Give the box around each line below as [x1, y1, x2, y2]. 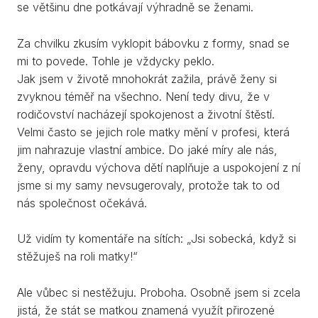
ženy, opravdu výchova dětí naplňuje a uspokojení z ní [17, 160, 300, 175]
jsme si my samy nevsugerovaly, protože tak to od [17, 177, 280, 192]
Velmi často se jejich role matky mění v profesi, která [17, 124, 290, 139]
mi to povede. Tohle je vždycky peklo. [17, 53, 214, 68]
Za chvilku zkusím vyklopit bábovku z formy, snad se [17, 35, 290, 50]
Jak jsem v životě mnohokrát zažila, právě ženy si [17, 71, 277, 86]
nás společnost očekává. [17, 195, 147, 210]
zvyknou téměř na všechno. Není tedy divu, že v [17, 89, 270, 104]
